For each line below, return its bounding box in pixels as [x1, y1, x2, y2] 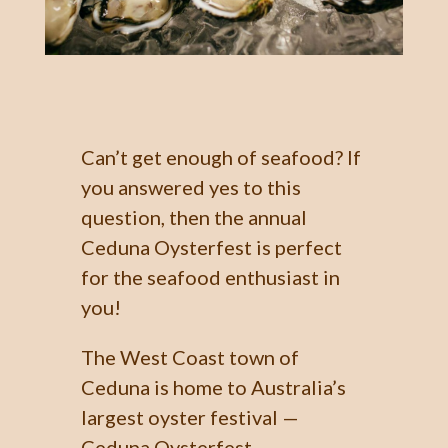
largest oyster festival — [80, 405, 299, 429]
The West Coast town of [80, 345, 299, 369]
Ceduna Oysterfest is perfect [80, 235, 342, 259]
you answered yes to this [80, 175, 301, 199]
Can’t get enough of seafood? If [80, 145, 361, 169]
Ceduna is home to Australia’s [80, 375, 346, 399]
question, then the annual [80, 205, 307, 229]
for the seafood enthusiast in [80, 265, 340, 289]
